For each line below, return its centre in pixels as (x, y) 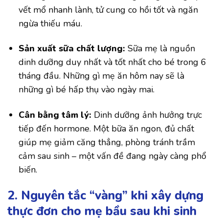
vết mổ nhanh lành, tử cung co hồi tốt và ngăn (109, 10)
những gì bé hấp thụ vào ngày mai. (87, 90)
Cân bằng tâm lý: (55, 115)
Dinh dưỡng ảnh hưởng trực (147, 115)
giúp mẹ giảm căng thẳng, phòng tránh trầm (107, 142)
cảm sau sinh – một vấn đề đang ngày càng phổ (113, 156)
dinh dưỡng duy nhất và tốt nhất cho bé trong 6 (113, 62)
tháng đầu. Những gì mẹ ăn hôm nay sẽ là (102, 76)
